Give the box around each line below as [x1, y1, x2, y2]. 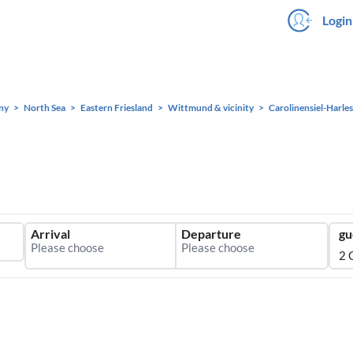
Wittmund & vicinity [168, 102, 254, 113]
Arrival [31, 226, 70, 241]
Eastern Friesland [80, 102, 153, 113]
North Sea [24, 102, 65, 113]
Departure [181, 226, 241, 241]
